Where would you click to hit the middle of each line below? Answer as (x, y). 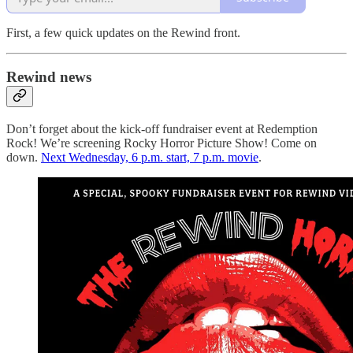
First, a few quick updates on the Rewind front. (125, 32)
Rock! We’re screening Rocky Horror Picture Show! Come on (162, 143)
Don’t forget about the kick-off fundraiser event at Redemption (162, 128)
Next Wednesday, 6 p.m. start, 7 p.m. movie (150, 157)
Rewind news (49, 77)
